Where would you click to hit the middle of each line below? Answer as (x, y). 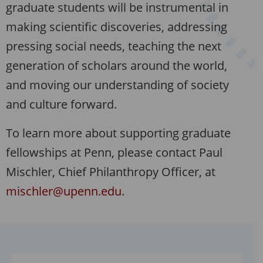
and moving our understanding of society (117, 85)
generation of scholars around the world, (117, 66)
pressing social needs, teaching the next (114, 46)
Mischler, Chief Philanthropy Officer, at (111, 172)
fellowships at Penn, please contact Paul (114, 153)
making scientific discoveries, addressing (117, 27)
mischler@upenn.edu (64, 191)
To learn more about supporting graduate (118, 133)
